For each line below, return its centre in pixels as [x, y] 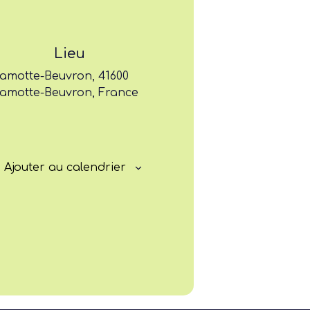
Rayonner [159, 96]
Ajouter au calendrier [65, 167]
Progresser [159, 56]
